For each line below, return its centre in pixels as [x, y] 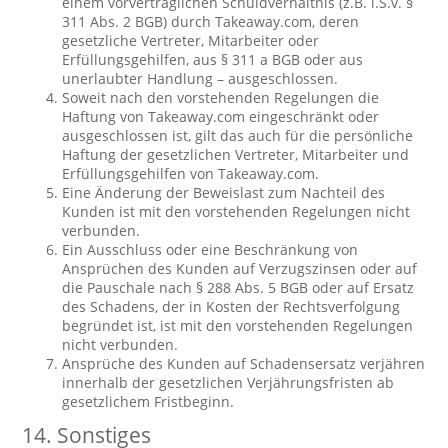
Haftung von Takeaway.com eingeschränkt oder [221, 116]
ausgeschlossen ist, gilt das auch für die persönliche [238, 135]
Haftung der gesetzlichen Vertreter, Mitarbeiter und [236, 154]
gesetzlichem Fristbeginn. [148, 401]
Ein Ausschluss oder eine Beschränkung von [210, 249]
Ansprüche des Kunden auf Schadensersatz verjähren [244, 363]
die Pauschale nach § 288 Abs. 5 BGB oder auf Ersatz [238, 287]
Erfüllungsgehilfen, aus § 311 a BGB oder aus [213, 59]
